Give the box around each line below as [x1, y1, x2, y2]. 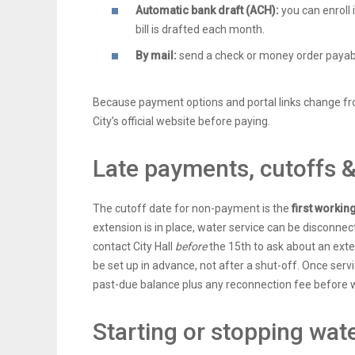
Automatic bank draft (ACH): [136, 3, 279, 17]
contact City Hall [93, 240, 175, 254]
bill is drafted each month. [136, 22, 265, 36]
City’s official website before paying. [93, 115, 270, 128]
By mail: [136, 49, 177, 63]
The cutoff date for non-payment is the [93, 202, 292, 216]
